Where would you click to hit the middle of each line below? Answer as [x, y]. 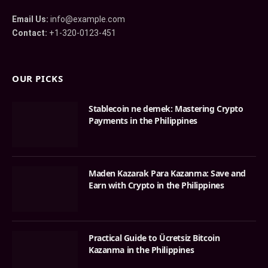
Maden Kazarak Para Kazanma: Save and [167, 173]
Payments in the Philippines [143, 121]
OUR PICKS [38, 79]
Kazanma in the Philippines [141, 250]
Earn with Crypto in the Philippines [156, 185]
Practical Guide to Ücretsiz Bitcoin [154, 238]
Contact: [30, 33]
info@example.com [87, 19]
